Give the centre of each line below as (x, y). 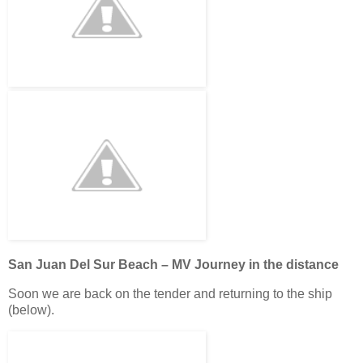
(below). (31, 310)
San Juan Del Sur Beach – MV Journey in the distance (173, 265)
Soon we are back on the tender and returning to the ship (170, 293)
